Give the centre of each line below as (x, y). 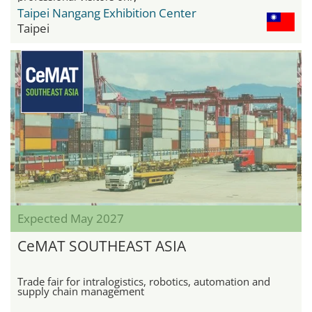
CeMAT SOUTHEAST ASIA (102, 246)
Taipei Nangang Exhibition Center (107, 13)
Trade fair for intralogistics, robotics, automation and (144, 282)
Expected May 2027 (71, 219)
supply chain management (81, 291)
